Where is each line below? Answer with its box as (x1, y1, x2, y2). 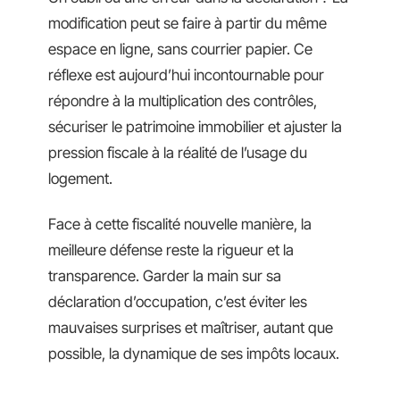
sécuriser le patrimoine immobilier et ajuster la (48, 117, 342, 136)
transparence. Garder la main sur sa (48, 267, 281, 286)
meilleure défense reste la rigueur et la (48, 241, 294, 260)
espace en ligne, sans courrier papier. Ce (48, 39, 312, 58)
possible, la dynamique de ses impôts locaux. (48, 345, 339, 363)
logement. (48, 169, 112, 187)
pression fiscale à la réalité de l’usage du (48, 143, 307, 162)
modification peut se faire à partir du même (48, 13, 327, 32)
